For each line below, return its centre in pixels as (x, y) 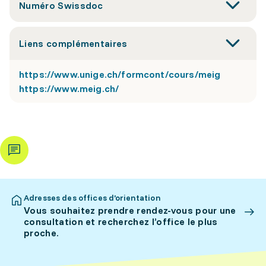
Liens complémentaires (73, 43)
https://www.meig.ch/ (69, 88)
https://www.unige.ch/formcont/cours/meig (120, 74)
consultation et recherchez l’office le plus (121, 221)
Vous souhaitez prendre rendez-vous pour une (130, 210)
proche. (42, 233)
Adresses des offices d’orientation (92, 198)
